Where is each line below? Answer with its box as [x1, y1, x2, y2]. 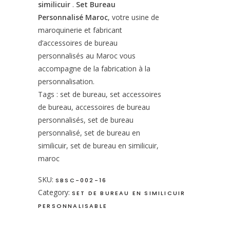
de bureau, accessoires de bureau [38, 102, 150, 112]
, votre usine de [108, 12, 159, 22]
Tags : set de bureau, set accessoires [38, 89, 161, 99]
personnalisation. [38, 76, 94, 86]
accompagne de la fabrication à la [38, 64, 150, 73]
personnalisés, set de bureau [38, 115, 133, 125]
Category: [38, 187, 72, 197]
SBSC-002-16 [55, 176, 107, 184]
